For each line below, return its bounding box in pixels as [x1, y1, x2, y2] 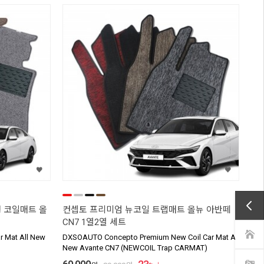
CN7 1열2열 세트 [62, 217, 126, 228]
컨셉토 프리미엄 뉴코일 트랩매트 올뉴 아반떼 [62, 204, 231, 216]
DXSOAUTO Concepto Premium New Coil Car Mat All [62, 233, 239, 242]
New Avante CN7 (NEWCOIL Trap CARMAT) [62, 243, 207, 253]
